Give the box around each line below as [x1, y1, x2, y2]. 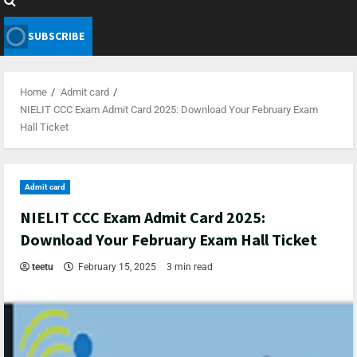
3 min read [167, 261, 213, 273]
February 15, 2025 [76, 261, 159, 273]
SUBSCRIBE [28, 29, 84, 43]
